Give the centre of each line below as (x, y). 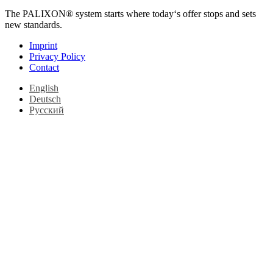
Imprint (43, 46)
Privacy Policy (57, 57)
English (44, 88)
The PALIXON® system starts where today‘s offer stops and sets (130, 14)
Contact (44, 68)
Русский (47, 110)
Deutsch (45, 99)
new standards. (34, 25)
